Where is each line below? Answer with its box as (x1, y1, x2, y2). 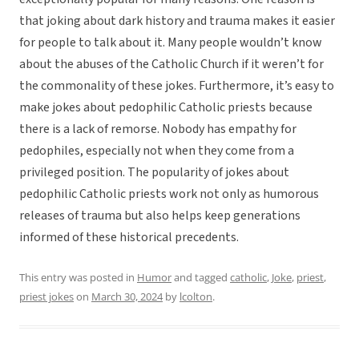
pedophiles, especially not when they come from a (19, 142, 294, 160)
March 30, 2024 (91, 289, 163, 305)
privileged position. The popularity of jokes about (19, 163, 289, 182)
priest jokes (19, 289, 74, 305)
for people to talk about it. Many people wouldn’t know (19, 34, 322, 52)
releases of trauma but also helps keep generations (19, 207, 301, 225)
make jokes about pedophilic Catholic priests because (19, 99, 313, 117)
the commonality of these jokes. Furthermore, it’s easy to (19, 77, 334, 95)
